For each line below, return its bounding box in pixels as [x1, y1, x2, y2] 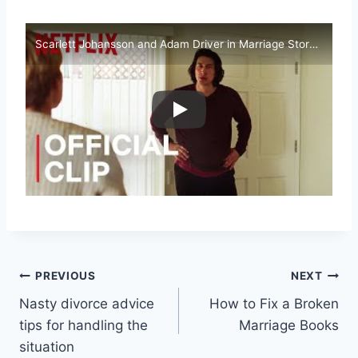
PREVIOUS [35, 269, 96, 283]
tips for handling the [19, 316, 148, 333]
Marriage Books [239, 316, 339, 333]
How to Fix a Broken [209, 295, 339, 312]
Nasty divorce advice [19, 295, 154, 312]
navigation [18, 300, 133, 328]
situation [19, 338, 74, 355]
